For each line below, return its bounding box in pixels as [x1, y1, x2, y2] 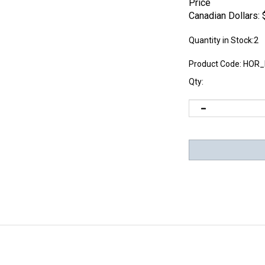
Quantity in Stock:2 [189, 35, 258, 45]
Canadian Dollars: [189, 10, 260, 21]
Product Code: [189, 59, 241, 69]
